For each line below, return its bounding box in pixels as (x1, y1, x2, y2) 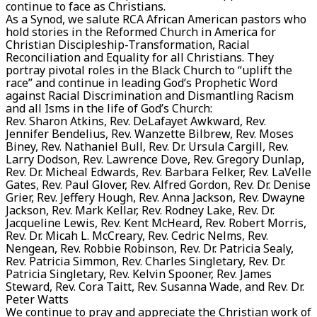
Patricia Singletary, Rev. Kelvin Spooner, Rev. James (6, 265, 272, 282)
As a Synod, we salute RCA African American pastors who (6, 11, 306, 27)
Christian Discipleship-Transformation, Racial (6, 36, 250, 52)
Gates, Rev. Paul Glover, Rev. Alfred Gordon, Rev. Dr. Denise (6, 176, 311, 192)
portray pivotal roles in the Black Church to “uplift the (6, 62, 292, 78)
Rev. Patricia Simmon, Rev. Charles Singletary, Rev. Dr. (6, 253, 285, 269)
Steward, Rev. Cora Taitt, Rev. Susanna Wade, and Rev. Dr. (6, 278, 304, 294)
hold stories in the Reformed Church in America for (6, 23, 276, 40)
